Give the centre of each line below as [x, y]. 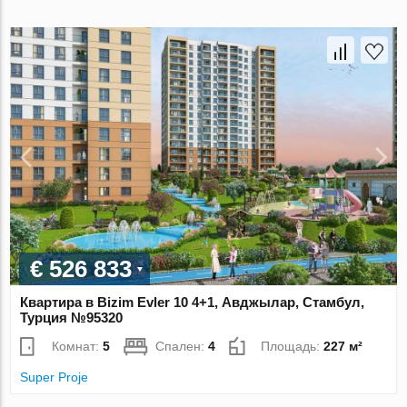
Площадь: [293, 347]
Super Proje [55, 377]
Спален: [182, 347]
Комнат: [78, 347]
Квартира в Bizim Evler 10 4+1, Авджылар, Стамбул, [193, 303]
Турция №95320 [72, 318]
